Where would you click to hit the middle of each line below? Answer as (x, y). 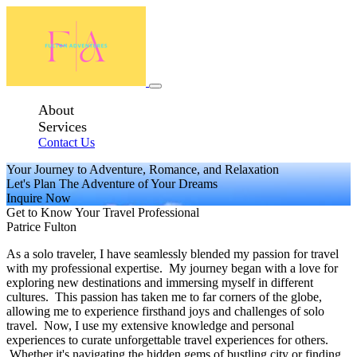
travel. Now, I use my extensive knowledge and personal (150, 326)
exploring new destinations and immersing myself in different (160, 282)
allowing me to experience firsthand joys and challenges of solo (165, 311)
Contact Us (67, 142)
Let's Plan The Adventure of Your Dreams (112, 184)
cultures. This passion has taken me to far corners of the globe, (164, 297)
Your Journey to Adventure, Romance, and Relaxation (143, 169)
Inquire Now (39, 198)
